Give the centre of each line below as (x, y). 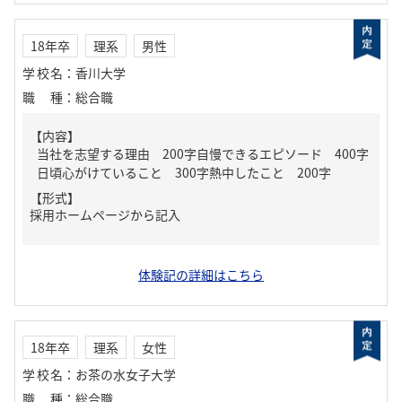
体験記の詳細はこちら (201, 275)
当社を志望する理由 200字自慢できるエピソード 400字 (203, 153)
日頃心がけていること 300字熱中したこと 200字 (184, 172)
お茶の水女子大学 (126, 374)
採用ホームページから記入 (105, 214)
